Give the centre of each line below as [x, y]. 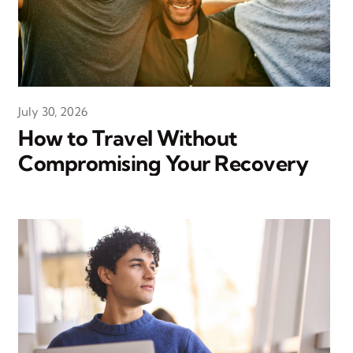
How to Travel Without [128, 138]
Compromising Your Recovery [163, 163]
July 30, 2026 [53, 112]
